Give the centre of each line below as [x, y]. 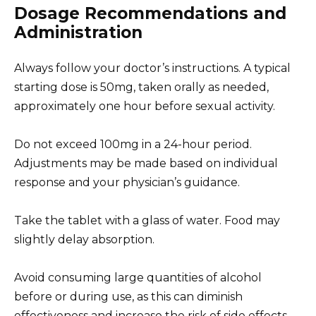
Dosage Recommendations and [150, 13]
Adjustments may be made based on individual [146, 163]
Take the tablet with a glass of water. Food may [147, 221]
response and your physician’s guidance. [127, 182]
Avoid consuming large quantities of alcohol [138, 278]
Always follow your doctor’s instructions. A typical [152, 68]
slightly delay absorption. [84, 240]
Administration [78, 32]
